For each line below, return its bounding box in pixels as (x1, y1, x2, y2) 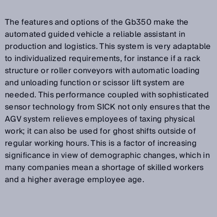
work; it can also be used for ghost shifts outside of (5, 124, 196, 138)
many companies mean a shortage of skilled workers (5, 160, 204, 174)
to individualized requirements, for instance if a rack (5, 51, 201, 65)
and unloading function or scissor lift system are (5, 76, 185, 90)
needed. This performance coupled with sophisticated (5, 88, 209, 102)
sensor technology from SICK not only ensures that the (5, 100, 210, 114)
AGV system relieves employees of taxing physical (5, 112, 195, 126)
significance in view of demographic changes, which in (5, 148, 210, 162)
